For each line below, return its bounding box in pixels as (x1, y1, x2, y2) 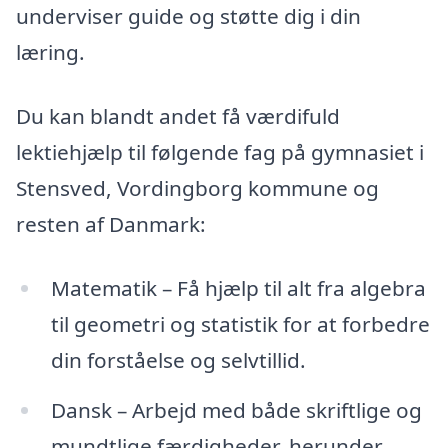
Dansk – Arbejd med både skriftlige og (50, 395, 422, 424)
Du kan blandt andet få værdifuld (16, 101, 340, 130)
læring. (16, 38, 85, 67)
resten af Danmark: (16, 209, 206, 238)
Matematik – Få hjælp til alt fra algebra (50, 273, 426, 302)
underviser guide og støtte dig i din (16, 2, 361, 31)
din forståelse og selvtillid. (50, 345, 306, 374)
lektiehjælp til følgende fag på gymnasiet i (16, 137, 424, 166)
